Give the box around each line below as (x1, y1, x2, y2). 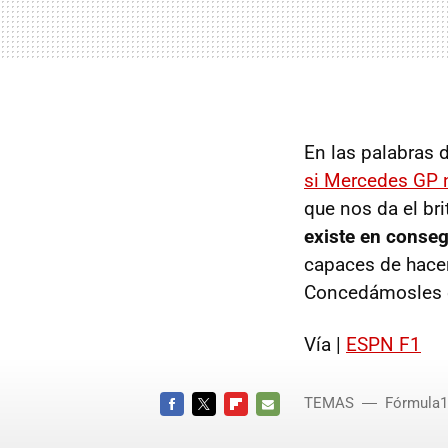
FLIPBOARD (224, 420, 292, 435)
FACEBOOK (160, 420, 225, 435)
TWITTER (192, 420, 246, 435)
